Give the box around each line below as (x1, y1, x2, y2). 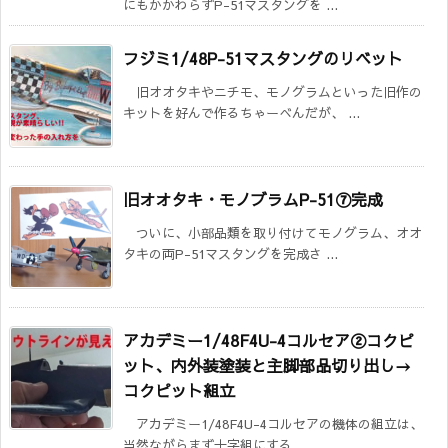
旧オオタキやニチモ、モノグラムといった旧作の (123, 83, 422, 102)
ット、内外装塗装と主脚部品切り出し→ (123, 354, 411, 377)
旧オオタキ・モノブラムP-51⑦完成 (123, 188, 383, 211)
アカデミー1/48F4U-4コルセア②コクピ (123, 329, 414, 352)
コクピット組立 (123, 379, 235, 402)
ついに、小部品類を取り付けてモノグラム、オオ (123, 224, 422, 243)
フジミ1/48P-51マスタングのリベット (123, 47, 403, 70)
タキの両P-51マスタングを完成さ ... (123, 245, 338, 264)
